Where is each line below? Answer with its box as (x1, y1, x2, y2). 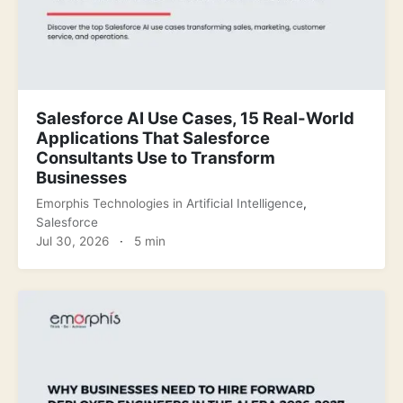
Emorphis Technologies (36, 195, 173, 210)
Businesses (36, 166, 127, 187)
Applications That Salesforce (36, 127, 270, 148)
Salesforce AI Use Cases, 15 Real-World (36, 107, 354, 128)
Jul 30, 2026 (36, 233, 109, 248)
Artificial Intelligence (186, 195, 303, 210)
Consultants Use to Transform (36, 147, 275, 167)
